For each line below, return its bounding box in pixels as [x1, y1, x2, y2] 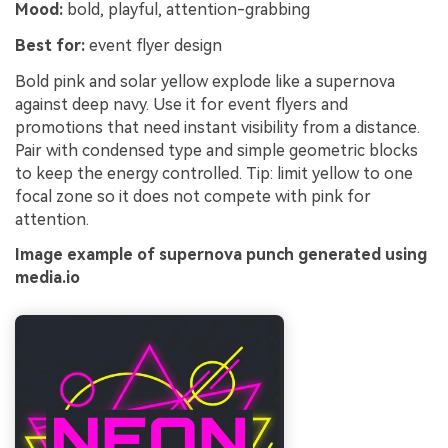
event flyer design [85, 35, 222, 55]
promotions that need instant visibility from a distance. [15, 117, 420, 137]
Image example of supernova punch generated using [15, 245, 427, 265]
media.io [15, 268, 80, 288]
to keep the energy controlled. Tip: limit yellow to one [15, 163, 413, 183]
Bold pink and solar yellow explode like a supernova [15, 71, 395, 91]
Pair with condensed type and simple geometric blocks [15, 140, 418, 160]
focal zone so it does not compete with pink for [15, 186, 371, 206]
